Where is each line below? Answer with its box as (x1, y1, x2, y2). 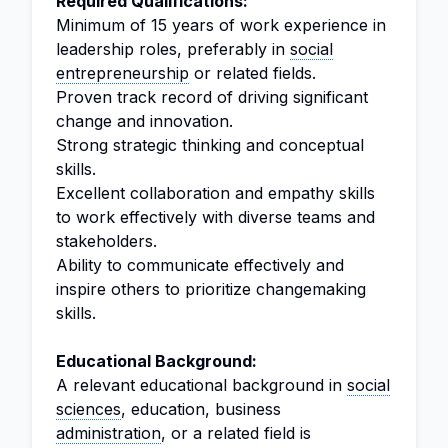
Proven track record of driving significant (56, 87, 368, 107)
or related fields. (189, 63, 316, 83)
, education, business (121, 399, 281, 419)
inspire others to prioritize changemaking (56, 279, 366, 299)
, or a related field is (161, 423, 311, 443)
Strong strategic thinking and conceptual (56, 135, 364, 155)
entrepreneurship (56, 63, 189, 83)
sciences (56, 399, 121, 419)
